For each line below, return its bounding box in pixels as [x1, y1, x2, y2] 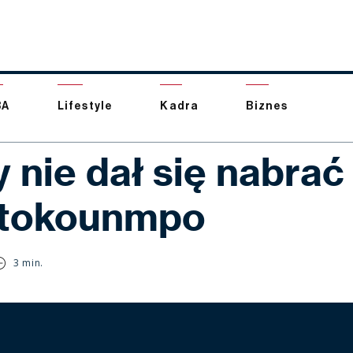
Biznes [246, 99, 288, 113]
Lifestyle [57, 99, 113, 113]
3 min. [13, 256, 43, 269]
